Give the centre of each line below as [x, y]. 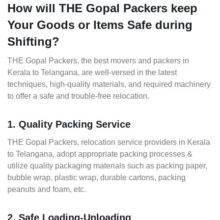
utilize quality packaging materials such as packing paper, [107, 166]
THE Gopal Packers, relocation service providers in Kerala [109, 142]
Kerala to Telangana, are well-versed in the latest [92, 73]
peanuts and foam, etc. [47, 190]
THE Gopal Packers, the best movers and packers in [98, 61]
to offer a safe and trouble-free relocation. [78, 96]
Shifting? [33, 42]
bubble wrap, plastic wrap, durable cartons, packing [96, 178]
